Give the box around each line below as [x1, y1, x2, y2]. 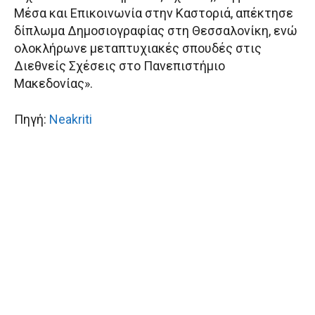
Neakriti [49, 112, 92, 127]
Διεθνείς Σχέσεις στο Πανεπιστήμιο [14, 58, 225, 74]
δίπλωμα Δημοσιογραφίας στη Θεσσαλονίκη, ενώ [14, 23, 297, 39]
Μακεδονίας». [14, 76, 93, 91]
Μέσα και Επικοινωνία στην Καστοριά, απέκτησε [14, 6, 293, 21]
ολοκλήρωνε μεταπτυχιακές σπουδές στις [14, 41, 262, 56]
